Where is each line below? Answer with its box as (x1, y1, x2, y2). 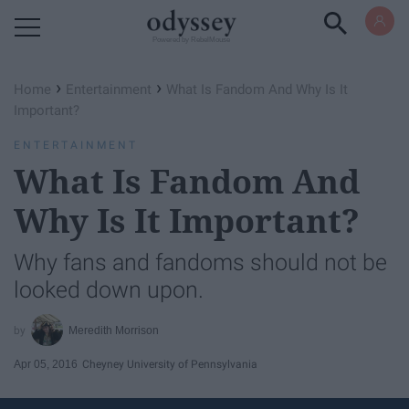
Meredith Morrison (68, 323, 160, 337)
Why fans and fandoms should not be (14, 249, 387, 276)
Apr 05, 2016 (14, 357, 78, 371)
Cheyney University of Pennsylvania (82, 357, 257, 371)
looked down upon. (14, 277, 204, 303)
